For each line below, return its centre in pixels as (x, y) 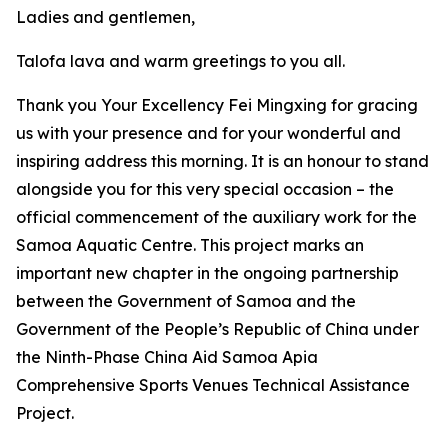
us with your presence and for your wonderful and (208, 133)
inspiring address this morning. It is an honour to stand (222, 161)
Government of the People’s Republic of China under (217, 329)
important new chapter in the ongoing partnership (207, 273)
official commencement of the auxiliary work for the (216, 217)
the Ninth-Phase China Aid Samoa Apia (167, 357)
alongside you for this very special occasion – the (205, 189)
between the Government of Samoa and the (186, 301)
